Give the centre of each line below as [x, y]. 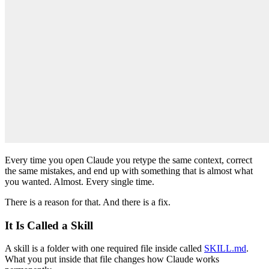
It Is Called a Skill [49, 225]
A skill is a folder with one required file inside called [104, 249]
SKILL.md [225, 249]
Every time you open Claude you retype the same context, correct [128, 160]
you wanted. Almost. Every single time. [80, 181]
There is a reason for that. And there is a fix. [88, 202]
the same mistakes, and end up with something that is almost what [129, 171]
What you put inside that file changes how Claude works [112, 259]
